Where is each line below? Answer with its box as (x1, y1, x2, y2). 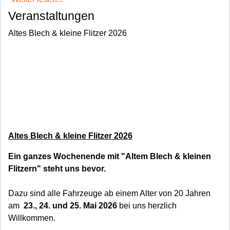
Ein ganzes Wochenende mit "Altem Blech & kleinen (8, 152, 211, 161)
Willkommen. (8, 214, 55, 222)
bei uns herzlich (117, 201, 177, 210)
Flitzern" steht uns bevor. (8, 164, 106, 173)
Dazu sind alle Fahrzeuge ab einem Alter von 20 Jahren (8, 189, 210, 198)
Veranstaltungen (8, 9, 94, 23)
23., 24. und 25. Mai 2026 (22, 201, 117, 210)
